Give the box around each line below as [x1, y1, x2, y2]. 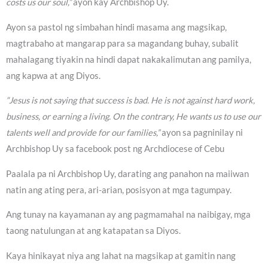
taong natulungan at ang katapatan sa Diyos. [6, 226, 181, 236]
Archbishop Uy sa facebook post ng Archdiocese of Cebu [6, 144, 224, 154]
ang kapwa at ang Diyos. [6, 70, 100, 81]
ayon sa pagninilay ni [160, 127, 243, 138]
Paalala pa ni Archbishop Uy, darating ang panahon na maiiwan [6, 168, 249, 179]
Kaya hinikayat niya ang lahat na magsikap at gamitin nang [6, 250, 236, 261]
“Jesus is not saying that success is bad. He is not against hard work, [6, 95, 255, 106]
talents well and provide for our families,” [6, 127, 160, 138]
